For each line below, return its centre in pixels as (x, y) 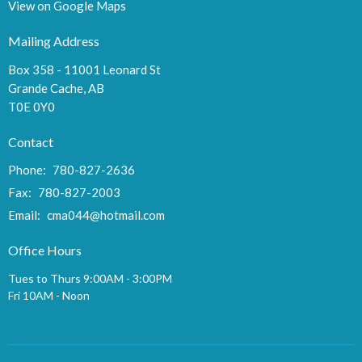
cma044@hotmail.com (106, 215)
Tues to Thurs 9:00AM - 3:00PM (90, 278)
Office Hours (45, 250)
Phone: (28, 170)
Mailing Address (54, 41)
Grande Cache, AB (56, 88)
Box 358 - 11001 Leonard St (84, 69)
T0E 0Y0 (32, 106)
